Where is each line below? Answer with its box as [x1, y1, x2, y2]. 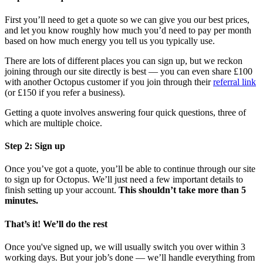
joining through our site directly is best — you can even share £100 [5, 66, 252, 76]
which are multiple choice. [5, 117, 102, 128]
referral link [213, 76, 256, 87]
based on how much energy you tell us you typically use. [5, 35, 215, 46]
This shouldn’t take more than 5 [119, 185, 246, 195]
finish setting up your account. [5, 185, 119, 195]
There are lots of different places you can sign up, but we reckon [5, 55, 242, 66]
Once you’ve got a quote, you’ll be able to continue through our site [5, 164, 255, 174]
